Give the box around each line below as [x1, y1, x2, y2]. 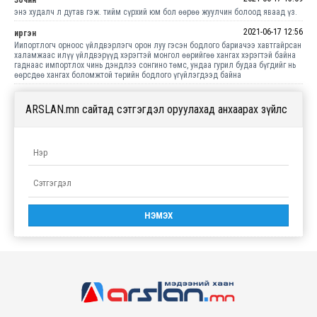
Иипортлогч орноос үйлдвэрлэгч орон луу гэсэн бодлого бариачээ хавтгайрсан [14, 40, 301, 50]
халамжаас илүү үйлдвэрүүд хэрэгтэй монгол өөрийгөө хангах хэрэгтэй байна [14, 50, 296, 60]
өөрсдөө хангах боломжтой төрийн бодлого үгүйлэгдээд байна [14, 69, 241, 80]
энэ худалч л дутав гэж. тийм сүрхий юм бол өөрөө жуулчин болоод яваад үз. [14, 6, 297, 17]
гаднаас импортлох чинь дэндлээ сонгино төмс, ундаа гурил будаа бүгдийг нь [14, 59, 296, 70]
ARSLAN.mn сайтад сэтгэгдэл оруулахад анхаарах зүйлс [25, 102, 287, 116]
